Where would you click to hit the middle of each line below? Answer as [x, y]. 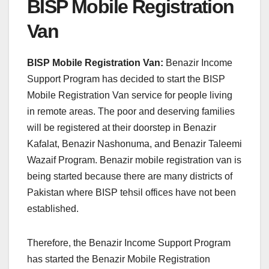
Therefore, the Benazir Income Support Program [129, 243]
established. [53, 208]
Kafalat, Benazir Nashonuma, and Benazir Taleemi [134, 144]
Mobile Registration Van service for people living [130, 95]
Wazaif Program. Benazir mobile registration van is [134, 160]
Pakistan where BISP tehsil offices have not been [131, 192]
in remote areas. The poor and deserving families [131, 111]
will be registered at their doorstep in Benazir [122, 127]
